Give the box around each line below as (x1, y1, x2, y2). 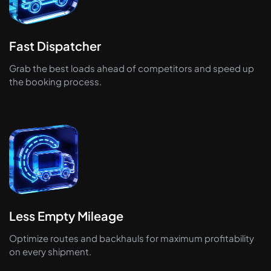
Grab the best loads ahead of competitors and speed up (9, 62, 254, 74)
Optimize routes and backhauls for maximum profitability (9, 232, 254, 244)
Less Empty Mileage (9, 208, 123, 224)
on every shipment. (9, 246, 91, 258)
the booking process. (9, 76, 102, 88)
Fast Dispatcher (9, 38, 101, 54)
